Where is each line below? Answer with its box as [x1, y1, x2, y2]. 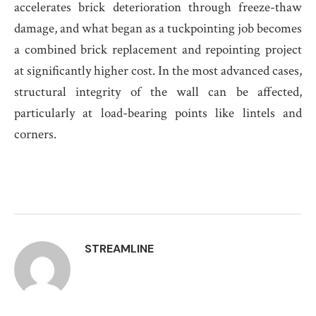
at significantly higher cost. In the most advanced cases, [14, 62, 302, 80]
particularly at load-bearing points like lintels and [14, 104, 302, 122]
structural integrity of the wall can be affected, [14, 83, 302, 101]
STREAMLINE [85, 241, 154, 256]
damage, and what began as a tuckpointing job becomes [14, 20, 302, 37]
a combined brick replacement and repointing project [14, 41, 302, 59]
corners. [14, 126, 56, 143]
